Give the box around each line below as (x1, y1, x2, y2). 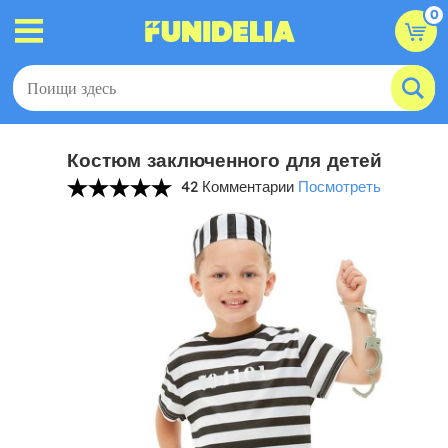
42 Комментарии (181, 177, 294, 196)
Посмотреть (298, 177, 381, 196)
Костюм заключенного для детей (66, 148, 382, 172)
